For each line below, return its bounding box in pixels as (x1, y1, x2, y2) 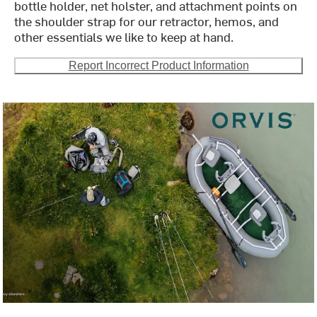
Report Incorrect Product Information (68, 59, 249, 72)
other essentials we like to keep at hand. (14, 28, 234, 46)
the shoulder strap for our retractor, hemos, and (14, 12, 279, 30)
